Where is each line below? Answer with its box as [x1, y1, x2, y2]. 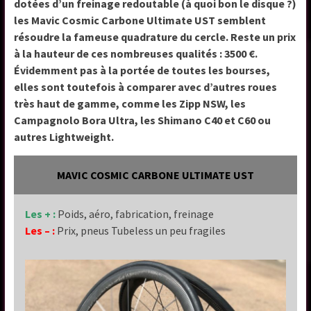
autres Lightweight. [14, 129, 117, 144]
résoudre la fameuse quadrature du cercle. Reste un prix [14, 29, 296, 44]
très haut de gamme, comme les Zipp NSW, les [14, 96, 246, 110]
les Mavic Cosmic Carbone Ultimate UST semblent [14, 12, 267, 27]
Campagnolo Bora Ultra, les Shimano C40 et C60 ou [14, 112, 271, 127]
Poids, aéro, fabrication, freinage [58, 206, 215, 221]
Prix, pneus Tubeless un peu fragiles [57, 223, 226, 237]
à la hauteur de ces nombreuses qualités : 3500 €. [14, 46, 258, 60]
